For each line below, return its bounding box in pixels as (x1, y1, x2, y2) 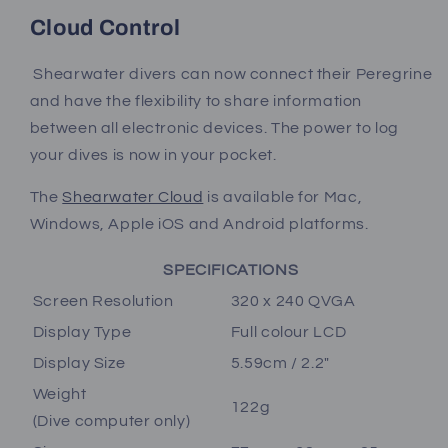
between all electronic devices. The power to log (29, 119, 399, 136)
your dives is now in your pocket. (29, 146, 277, 163)
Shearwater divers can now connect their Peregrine (29, 65, 433, 82)
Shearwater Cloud (62, 189, 204, 206)
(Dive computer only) (32, 413, 191, 430)
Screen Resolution (32, 293, 174, 310)
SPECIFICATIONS (163, 262, 299, 279)
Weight (32, 386, 87, 403)
